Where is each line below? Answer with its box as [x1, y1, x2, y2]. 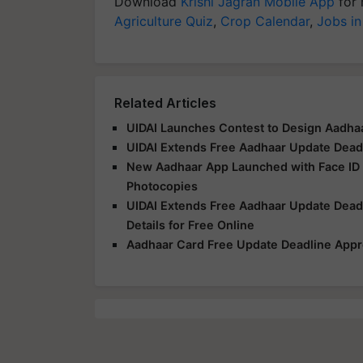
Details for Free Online [126, 217, 254, 232]
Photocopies [126, 178, 198, 193]
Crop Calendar [220, 12, 310, 29]
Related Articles [114, 94, 216, 111]
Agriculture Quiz [114, 12, 213, 29]
